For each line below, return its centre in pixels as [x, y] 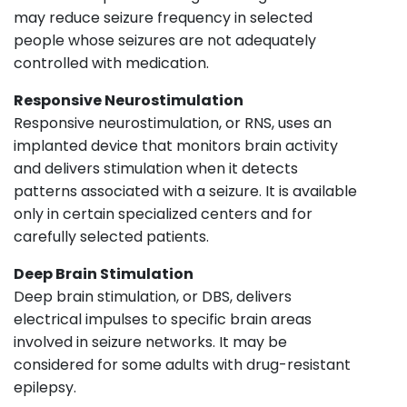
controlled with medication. [111, 63]
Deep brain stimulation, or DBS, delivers [153, 296]
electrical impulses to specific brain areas [163, 319]
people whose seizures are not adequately [165, 40]
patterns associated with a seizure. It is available [185, 191]
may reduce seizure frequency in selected [163, 17]
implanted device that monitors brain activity [176, 145]
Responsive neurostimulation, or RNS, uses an [173, 123]
